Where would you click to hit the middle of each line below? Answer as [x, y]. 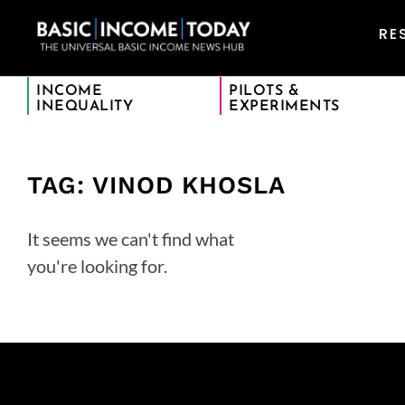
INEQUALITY [85, 107]
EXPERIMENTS [284, 107]
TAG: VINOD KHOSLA [156, 185]
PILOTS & [264, 91]
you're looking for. [97, 266]
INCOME [69, 91]
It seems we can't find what [131, 239]
